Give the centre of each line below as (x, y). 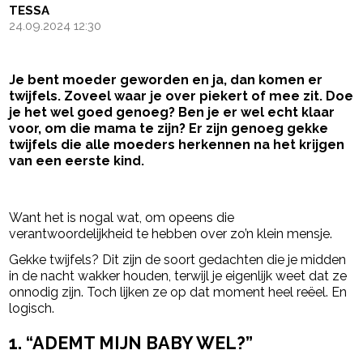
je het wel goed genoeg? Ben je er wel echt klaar (172, 113)
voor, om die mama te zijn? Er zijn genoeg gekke (169, 129)
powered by (248, 193)
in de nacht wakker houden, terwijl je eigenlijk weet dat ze (178, 276)
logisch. (32, 309)
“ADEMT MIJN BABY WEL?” (140, 343)
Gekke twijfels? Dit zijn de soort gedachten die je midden (178, 260)
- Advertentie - (56, 192)
